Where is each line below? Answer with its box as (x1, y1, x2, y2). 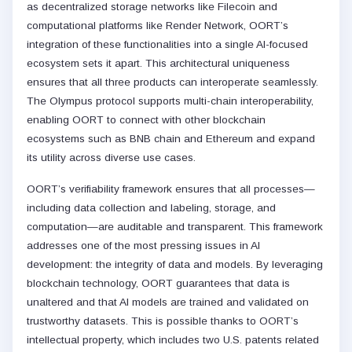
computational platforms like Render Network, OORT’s (27, 20, 288, 32)
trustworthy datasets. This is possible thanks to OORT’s (27, 315, 299, 328)
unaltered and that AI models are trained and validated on (27, 296, 309, 309)
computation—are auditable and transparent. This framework (27, 221, 323, 233)
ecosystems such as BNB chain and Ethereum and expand (27, 133, 315, 145)
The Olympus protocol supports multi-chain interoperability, (27, 95, 313, 108)
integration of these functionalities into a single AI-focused (27, 38, 308, 51)
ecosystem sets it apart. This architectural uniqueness (27, 57, 290, 70)
